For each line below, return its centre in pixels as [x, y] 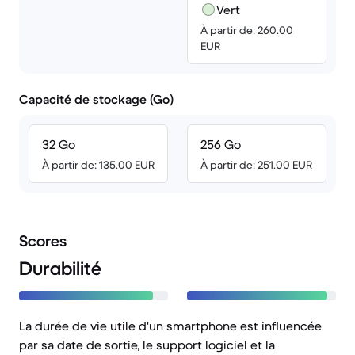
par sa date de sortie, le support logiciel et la [147, 345]
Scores [43, 241]
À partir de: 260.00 [247, 30]
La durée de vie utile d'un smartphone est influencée [170, 326]
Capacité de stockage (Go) [96, 99]
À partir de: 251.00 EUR [256, 165]
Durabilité [60, 269]
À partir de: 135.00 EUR [98, 165]
